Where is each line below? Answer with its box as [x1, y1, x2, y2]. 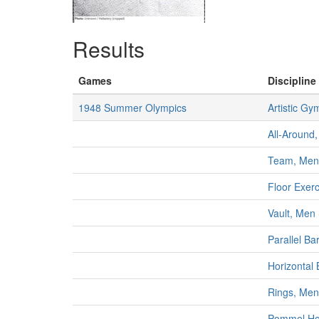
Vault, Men [268, 206, 315, 220]
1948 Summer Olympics [78, 100, 187, 115]
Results [73, 33, 145, 64]
